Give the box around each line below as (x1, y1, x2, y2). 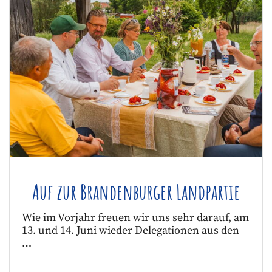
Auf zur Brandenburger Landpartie (32, 178, 240, 206)
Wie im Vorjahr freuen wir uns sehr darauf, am (22, 211, 249, 225)
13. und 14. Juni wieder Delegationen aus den (22, 224, 239, 238)
